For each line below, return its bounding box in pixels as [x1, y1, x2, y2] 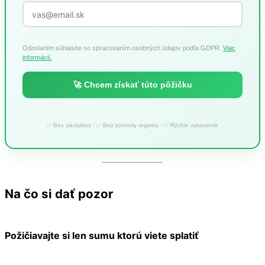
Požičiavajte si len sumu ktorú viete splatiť [5, 229, 199, 241]
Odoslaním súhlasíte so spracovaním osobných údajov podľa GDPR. [22, 44, 223, 52]
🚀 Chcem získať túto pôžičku [73, 80, 192, 90]
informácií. [22, 54, 52, 62]
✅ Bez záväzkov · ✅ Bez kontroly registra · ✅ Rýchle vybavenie [47, 122, 218, 129]
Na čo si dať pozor [5, 186, 113, 201]
